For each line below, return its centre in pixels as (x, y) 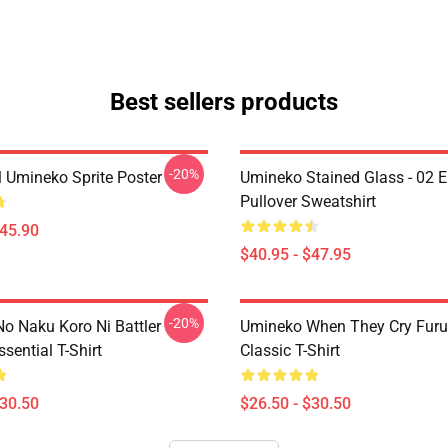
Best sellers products (224, 102)
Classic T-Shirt (290, 350)
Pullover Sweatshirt (308, 201)
